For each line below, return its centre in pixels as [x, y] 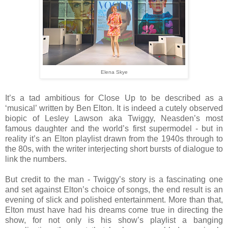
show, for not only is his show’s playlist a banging [114, 220]
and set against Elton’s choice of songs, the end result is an [114, 189]
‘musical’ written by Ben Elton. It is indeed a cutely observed [114, 108]
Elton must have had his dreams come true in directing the [114, 210]
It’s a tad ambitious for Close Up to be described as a [114, 98]
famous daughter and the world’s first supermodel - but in [114, 128]
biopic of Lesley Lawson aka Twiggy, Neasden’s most [114, 118]
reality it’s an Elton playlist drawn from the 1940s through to [114, 138]
